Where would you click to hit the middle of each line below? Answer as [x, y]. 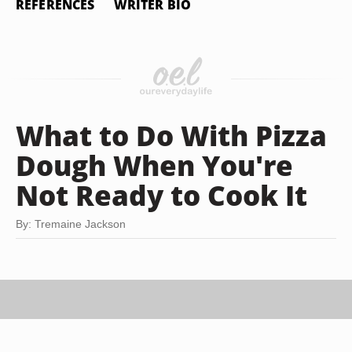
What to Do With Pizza [171, 135]
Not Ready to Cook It [161, 195]
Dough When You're [154, 165]
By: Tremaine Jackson [71, 224]
